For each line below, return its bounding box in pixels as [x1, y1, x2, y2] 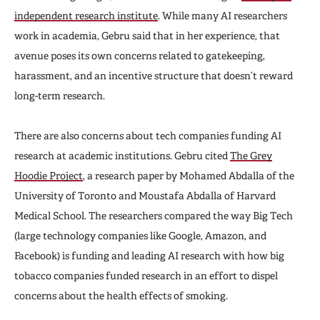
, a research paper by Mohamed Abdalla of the [83, 169, 294, 181]
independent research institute [14, 9, 158, 21]
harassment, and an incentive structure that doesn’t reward [14, 69, 293, 81]
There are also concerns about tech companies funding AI [14, 129, 281, 141]
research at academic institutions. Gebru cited [14, 149, 230, 161]
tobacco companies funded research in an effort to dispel [14, 269, 278, 281]
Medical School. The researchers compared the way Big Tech [14, 209, 293, 221]
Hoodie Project [14, 169, 83, 181]
